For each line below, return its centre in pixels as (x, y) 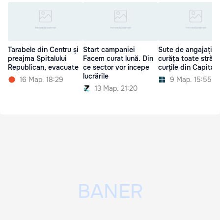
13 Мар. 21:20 (116, 89)
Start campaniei (109, 50)
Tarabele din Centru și (43, 50)
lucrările (96, 76)
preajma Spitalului (37, 59)
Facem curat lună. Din (118, 59)
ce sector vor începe (116, 68)
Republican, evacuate (43, 68)
